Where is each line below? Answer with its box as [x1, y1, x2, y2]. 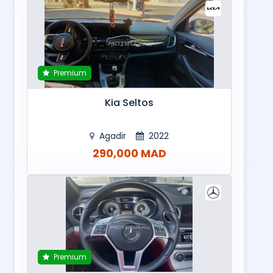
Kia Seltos [105, 96, 154, 110]
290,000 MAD [92, 146, 166, 161]
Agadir [97, 130, 129, 143]
